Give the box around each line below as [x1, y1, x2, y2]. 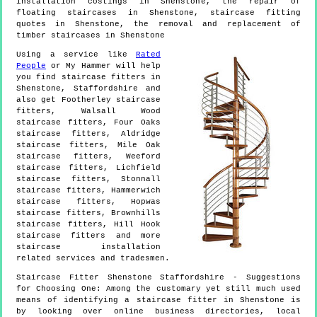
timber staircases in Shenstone [16, 30, 165, 40]
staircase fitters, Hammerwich [16, 185, 161, 195]
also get [16, 95, 62, 104]
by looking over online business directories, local [16, 306, 301, 316]
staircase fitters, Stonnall [16, 174, 161, 183]
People [16, 61, 46, 70]
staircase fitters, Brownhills [16, 208, 161, 217]
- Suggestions [224, 272, 301, 282]
